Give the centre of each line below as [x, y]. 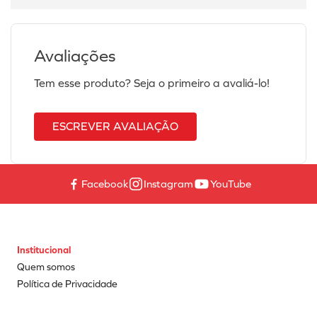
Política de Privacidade [67, 284]
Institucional [44, 250]
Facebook [105, 184]
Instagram [168, 184]
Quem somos [46, 267]
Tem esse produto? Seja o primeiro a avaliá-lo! [152, 83]
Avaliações [75, 56]
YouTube [231, 184]
